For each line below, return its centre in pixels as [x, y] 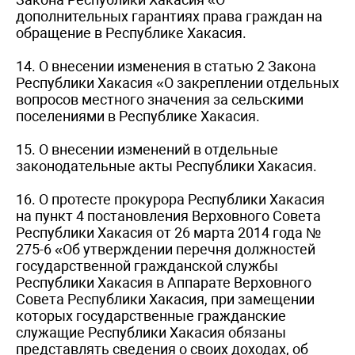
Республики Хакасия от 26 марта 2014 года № [168, 232]
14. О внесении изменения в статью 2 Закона [166, 66]
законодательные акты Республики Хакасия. [166, 166]
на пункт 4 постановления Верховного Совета [168, 216]
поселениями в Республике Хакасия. [138, 116]
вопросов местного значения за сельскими [160, 99]
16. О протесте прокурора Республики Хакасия [170, 199]
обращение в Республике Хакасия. [131, 32]
